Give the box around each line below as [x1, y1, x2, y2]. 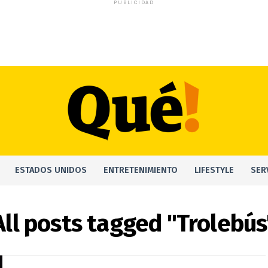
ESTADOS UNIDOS [15, 165, 87, 175]
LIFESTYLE [194, 165, 234, 175]
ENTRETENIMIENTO [103, 165, 178, 175]
